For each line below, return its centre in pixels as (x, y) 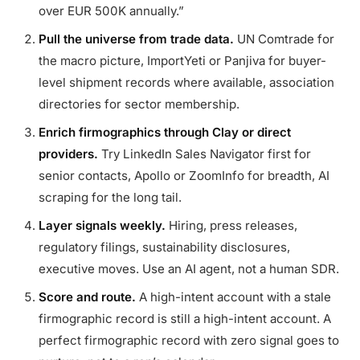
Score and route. (87, 297)
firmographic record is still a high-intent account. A (185, 319)
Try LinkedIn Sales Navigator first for (205, 154)
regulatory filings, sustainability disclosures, (164, 247)
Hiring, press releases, (231, 225)
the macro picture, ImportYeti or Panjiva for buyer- (182, 61)
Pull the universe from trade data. (136, 39)
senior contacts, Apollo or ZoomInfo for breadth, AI (184, 176)
